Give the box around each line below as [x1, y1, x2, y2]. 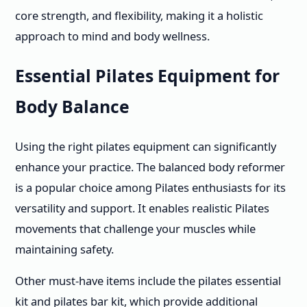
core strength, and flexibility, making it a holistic [15, 7, 263, 23]
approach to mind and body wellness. [15, 27, 210, 44]
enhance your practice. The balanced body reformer [15, 158, 285, 175]
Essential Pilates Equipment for [15, 64, 280, 88]
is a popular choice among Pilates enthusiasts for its [15, 179, 286, 195]
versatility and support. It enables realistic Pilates [15, 199, 269, 216]
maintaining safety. [15, 241, 114, 257]
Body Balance [15, 95, 130, 119]
